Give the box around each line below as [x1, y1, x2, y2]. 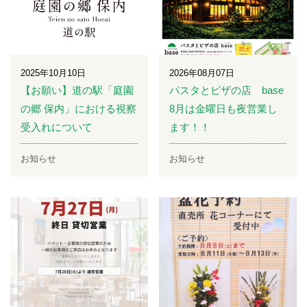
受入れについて [21, 121, 93, 134]
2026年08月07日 [169, 68, 235, 79]
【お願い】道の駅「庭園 [21, 84, 134, 97]
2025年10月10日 [21, 68, 86, 79]
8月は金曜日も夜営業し [169, 103, 278, 115]
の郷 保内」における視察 [21, 103, 136, 115]
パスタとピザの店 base [169, 84, 284, 97]
